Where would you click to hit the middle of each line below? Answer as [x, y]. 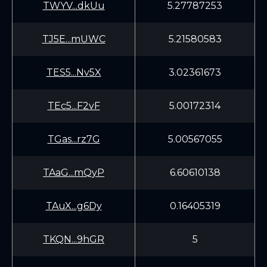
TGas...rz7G [74, 139]
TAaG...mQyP [74, 173]
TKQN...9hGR [74, 239]
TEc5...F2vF [74, 106]
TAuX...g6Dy [74, 206]
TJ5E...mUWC [74, 39]
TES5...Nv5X [74, 72]
